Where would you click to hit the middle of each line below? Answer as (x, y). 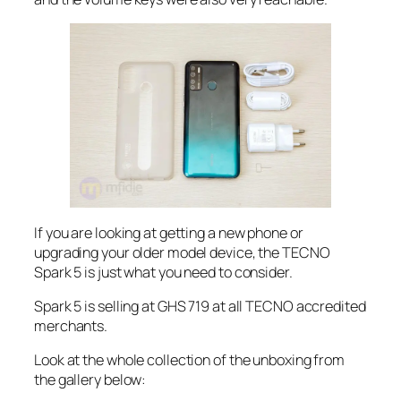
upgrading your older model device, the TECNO (182, 252)
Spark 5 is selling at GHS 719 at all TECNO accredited (200, 306)
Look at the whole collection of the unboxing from (190, 360)
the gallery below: (90, 380)
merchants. (71, 325)
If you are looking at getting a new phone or (169, 232)
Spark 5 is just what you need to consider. (163, 272)
